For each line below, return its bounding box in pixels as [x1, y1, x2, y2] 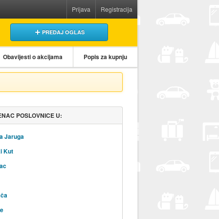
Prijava [72, 4, 91, 13]
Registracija [101, 4, 133, 13]
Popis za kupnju [84, 52, 127, 61]
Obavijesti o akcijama [3, 52, 63, 61]
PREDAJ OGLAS [42, 28, 85, 36]
